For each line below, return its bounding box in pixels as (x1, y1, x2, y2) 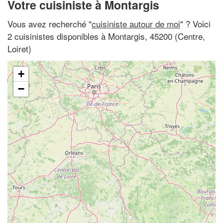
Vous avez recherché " (7, 17, 92, 30)
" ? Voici (180, 17, 211, 30)
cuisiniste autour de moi (92, 17, 180, 30)
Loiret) (7, 42, 31, 55)
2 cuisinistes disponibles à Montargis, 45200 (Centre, (7, 29, 205, 42)
